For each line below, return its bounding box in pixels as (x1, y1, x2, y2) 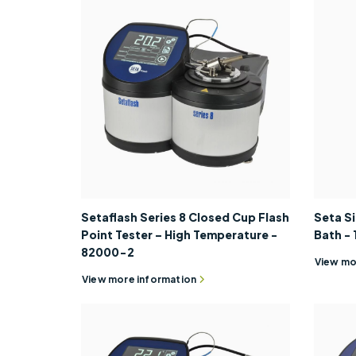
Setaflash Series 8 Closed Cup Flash (81, 209, 289, 224)
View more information (82, 273, 197, 286)
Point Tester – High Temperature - (81, 226, 277, 242)
